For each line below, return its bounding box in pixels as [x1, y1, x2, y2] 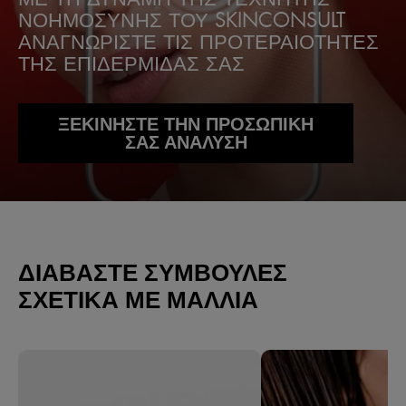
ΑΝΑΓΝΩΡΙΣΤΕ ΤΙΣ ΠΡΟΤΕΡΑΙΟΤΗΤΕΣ [18, 27, 379, 55]
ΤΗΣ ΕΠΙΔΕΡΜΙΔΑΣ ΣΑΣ [18, 49, 245, 77]
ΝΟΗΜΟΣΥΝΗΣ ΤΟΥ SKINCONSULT [18, 5, 345, 34]
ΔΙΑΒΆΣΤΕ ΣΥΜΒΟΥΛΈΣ [18, 259, 287, 286]
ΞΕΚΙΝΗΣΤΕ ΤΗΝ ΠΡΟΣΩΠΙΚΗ [58, 114, 314, 134]
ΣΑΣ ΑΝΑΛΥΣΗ [124, 132, 247, 152]
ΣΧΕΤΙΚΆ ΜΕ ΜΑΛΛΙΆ [18, 286, 258, 314]
